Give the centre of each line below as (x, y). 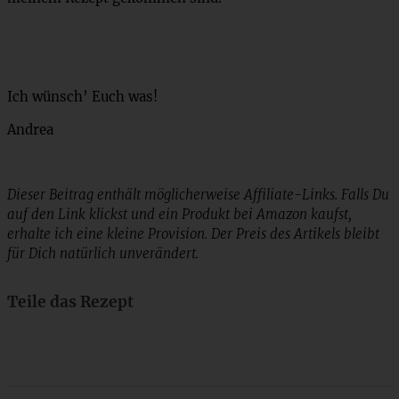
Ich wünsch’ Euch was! (82, 96)
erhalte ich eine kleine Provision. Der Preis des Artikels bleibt (193, 234)
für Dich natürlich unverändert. (103, 254)
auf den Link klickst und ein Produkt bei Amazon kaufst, (179, 215)
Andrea (30, 129)
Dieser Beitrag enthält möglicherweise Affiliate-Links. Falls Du (198, 195)
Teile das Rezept (70, 301)
